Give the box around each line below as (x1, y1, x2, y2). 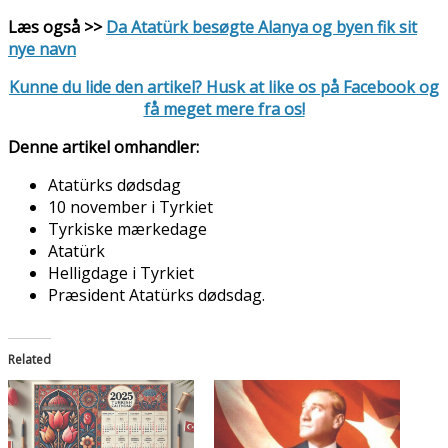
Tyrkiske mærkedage (48, 218, 207, 241)
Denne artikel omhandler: (8, 136, 199, 159)
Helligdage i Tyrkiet (48, 262, 194, 285)
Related (8, 351, 51, 369)
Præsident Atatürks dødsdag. (48, 284, 265, 307)
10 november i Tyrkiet (48, 196, 213, 219)
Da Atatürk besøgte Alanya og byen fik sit (106, 16, 417, 39)
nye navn (8, 38, 76, 61)
